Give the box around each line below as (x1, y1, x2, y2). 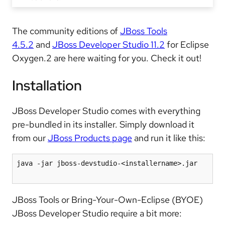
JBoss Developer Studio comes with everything (12, 105, 200, 117)
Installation (12, 76, 82, 95)
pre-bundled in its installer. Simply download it (12, 119, 194, 131)
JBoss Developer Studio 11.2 (52, 39, 165, 50)
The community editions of (12, 25, 120, 37)
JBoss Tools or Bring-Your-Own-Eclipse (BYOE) (12, 194, 203, 206)
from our (12, 132, 48, 144)
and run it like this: (132, 132, 205, 144)
